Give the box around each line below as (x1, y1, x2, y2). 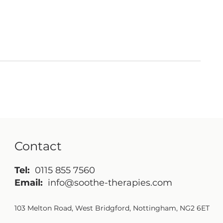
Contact (14, 139, 62, 153)
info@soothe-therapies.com (48, 177, 173, 188)
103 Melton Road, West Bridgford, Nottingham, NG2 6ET (14, 204, 210, 213)
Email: (14, 177, 46, 188)
